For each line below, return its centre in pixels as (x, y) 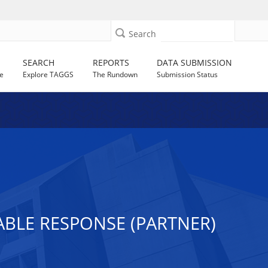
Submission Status (188, 74)
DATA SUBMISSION (195, 63)
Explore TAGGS (48, 74)
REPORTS (111, 63)
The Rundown (115, 74)
